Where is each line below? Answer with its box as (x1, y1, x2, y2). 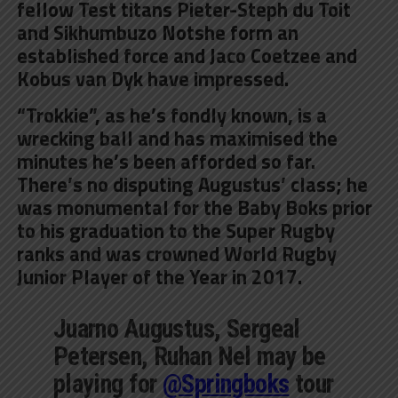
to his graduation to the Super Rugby (16, 215, 335, 246)
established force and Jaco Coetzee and (16, 40, 357, 71)
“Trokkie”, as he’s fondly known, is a (16, 99, 327, 131)
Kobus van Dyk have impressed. (16, 63, 289, 94)
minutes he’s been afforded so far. (16, 146, 315, 177)
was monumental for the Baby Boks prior (16, 192, 372, 223)
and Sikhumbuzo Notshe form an (16, 17, 298, 48)
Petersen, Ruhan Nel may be (52, 340, 326, 371)
